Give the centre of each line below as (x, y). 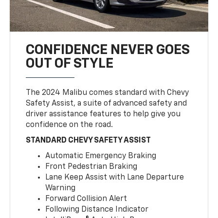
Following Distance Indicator (97, 210)
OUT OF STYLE (70, 64)
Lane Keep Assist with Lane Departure (115, 178)
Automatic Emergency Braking (101, 156)
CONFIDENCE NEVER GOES (108, 50)
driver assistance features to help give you (103, 115)
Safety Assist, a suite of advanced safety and (107, 104)
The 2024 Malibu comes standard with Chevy (108, 93)
